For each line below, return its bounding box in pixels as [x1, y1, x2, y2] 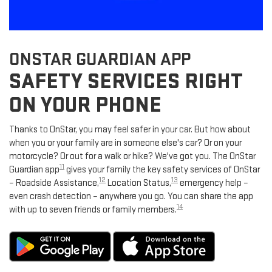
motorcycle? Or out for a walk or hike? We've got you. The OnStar [9, 151, 256, 163]
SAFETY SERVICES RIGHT [9, 69, 243, 95]
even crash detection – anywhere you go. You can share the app [9, 191, 253, 203]
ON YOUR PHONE [9, 92, 161, 119]
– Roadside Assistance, [9, 177, 99, 189]
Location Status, [106, 177, 171, 189]
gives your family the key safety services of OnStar [64, 164, 260, 176]
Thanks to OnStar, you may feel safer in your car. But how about [9, 124, 251, 136]
